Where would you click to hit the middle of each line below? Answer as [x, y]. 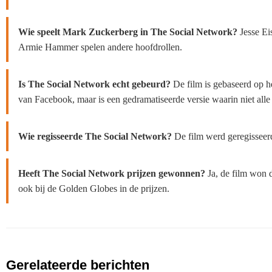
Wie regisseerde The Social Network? [95, 136]
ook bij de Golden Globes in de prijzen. [94, 189]
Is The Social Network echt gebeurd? [94, 84]
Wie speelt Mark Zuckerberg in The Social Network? [128, 32]
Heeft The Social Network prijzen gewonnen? [112, 173]
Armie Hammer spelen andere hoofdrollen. [100, 47]
